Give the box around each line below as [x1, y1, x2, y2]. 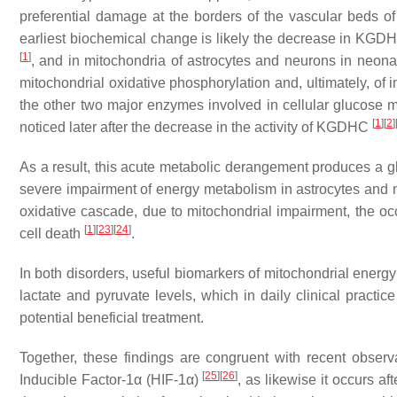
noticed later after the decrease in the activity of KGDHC [19, 120, 372, 135]
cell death [19, 226, 84, 241]
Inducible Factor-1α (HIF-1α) [19, 372, 203, 387]
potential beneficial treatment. [19, 310, 204, 325]
